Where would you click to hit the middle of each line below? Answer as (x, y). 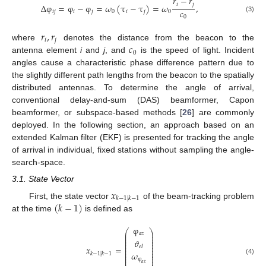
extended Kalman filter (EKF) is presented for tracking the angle (133, 137)
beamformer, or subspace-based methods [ (97, 113)
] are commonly (223, 113)
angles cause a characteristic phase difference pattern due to (133, 63)
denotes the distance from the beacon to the (156, 37)
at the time (33, 208)
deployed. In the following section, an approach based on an (133, 125)
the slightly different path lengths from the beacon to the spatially (133, 75)
